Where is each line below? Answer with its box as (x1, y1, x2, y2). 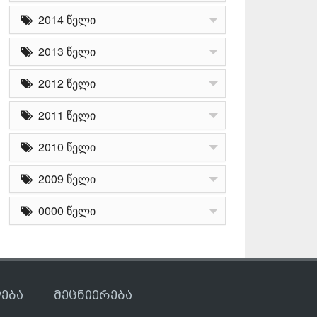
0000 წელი (33, 202, 96, 219)
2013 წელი (33, 42, 96, 59)
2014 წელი (33, 11, 96, 28)
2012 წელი (33, 74, 96, 91)
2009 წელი (33, 170, 96, 187)
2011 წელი (33, 106, 96, 123)
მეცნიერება (54, 288, 132, 302)
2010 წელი (33, 138, 96, 155)
